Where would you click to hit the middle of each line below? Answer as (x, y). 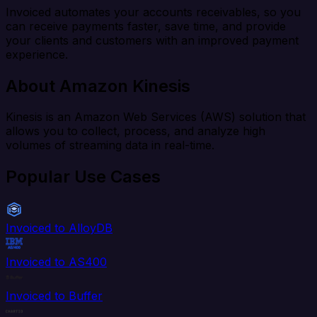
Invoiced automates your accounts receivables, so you (153, 12)
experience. (37, 54)
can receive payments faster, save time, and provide (146, 26)
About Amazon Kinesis (98, 86)
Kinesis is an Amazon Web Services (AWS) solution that (156, 117)
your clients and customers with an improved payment (152, 40)
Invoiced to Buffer (54, 296)
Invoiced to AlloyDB (59, 228)
